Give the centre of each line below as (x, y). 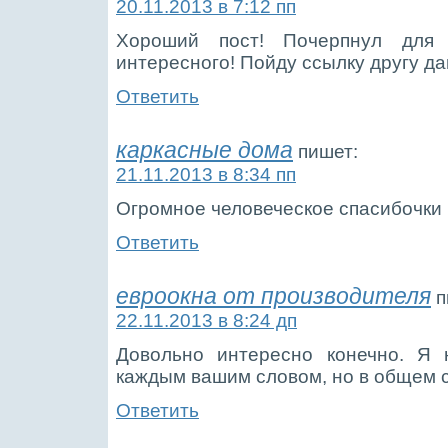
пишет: (328, 151)
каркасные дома (204, 150)
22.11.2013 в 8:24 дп (206, 320)
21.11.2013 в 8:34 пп (206, 174)
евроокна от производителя (273, 296)
